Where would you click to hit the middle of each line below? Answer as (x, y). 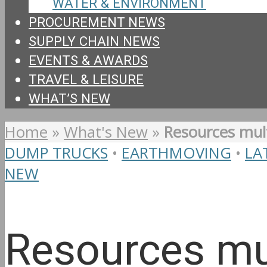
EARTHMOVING (176, 153)
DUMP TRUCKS (56, 153)
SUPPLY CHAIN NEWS (94, 41)
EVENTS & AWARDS (88, 60)
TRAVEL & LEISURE (86, 80)
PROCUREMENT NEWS (97, 22)
